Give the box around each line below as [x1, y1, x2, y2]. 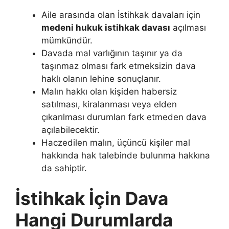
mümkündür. [41, 35, 93, 45]
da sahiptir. [41, 163, 87, 173]
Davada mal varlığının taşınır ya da [41, 48, 182, 58]
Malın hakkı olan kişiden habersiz [41, 86, 177, 97]
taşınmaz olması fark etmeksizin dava [41, 60, 196, 71]
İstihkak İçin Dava [15, 188, 168, 209]
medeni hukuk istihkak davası [41, 22, 170, 33]
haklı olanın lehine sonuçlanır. [41, 73, 161, 84]
